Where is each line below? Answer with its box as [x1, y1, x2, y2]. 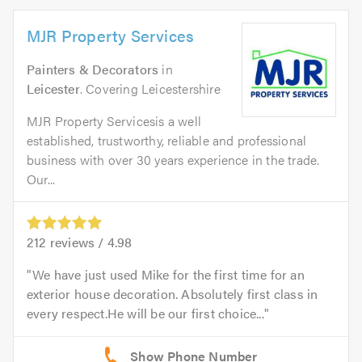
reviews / [46, 233, 107, 252]
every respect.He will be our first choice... [27, 304, 264, 323]
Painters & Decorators [27, 60, 159, 79]
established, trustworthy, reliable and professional [27, 131, 307, 150]
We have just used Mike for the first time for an [32, 265, 305, 284]
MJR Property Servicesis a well [27, 112, 201, 131]
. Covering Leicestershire [79, 79, 221, 99]
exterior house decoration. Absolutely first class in [27, 284, 318, 304]
